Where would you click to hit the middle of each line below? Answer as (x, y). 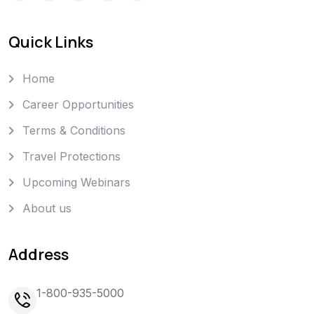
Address (39, 254)
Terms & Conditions (74, 131)
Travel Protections (71, 157)
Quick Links (51, 42)
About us (47, 209)
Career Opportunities (78, 105)
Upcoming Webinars (76, 183)
